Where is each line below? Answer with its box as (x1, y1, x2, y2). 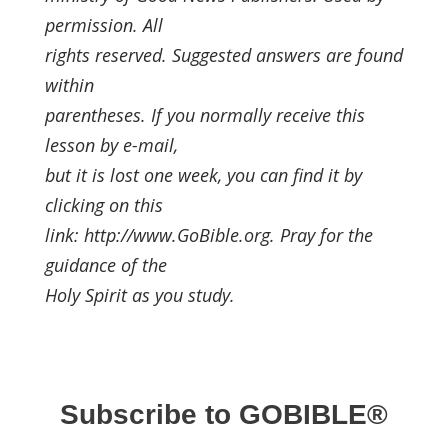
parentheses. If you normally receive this (44, 103, 365, 127)
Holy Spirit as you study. (44, 283, 235, 307)
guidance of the (44, 253, 167, 277)
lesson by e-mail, (44, 133, 178, 157)
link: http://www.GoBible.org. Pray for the (44, 223, 373, 247)
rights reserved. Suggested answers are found (44, 43, 403, 67)
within (44, 73, 94, 97)
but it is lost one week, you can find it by (44, 163, 362, 187)
